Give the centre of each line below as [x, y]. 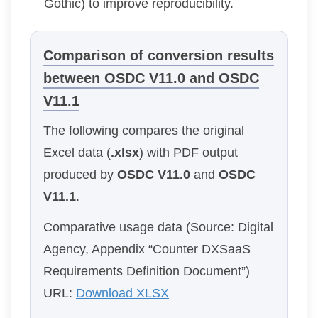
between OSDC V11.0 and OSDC [151, 78]
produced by [80, 174]
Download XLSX [122, 293]
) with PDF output [188, 152]
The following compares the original [144, 130]
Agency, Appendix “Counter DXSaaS [147, 249]
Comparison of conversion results [159, 55]
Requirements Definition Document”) [147, 271]
